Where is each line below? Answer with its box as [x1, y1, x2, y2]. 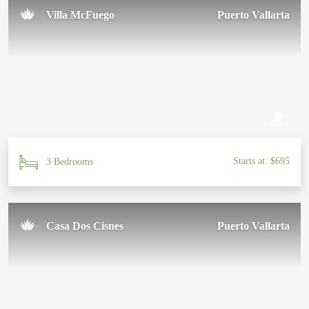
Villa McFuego [46, 8, 114, 21]
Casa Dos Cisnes [46, 219, 123, 232]
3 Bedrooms [46, 156, 93, 167]
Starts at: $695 [233, 155, 290, 166]
